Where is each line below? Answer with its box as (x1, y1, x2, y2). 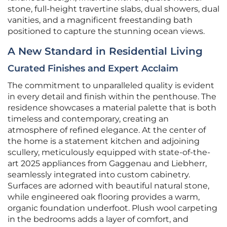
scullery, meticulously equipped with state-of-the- (8, 147, 210, 158)
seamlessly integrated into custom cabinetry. (8, 170, 190, 180)
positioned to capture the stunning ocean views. (8, 26, 205, 36)
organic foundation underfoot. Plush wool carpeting (8, 203, 217, 213)
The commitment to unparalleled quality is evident (8, 81, 214, 91)
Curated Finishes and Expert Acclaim (8, 63, 178, 74)
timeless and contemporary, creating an (8, 114, 169, 124)
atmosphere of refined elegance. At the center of (8, 125, 206, 135)
